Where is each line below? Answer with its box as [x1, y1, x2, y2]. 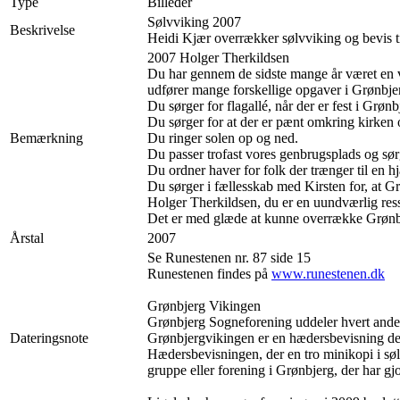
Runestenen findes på [147, 265, 271, 281]
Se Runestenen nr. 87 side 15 [147, 249, 311, 265]
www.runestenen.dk [271, 265, 385, 281]
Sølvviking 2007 [147, 13, 241, 29]
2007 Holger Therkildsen [147, 49, 289, 65]
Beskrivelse [10, 21, 75, 37]
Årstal [10, 229, 44, 246]
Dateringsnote [10, 329, 88, 346]
